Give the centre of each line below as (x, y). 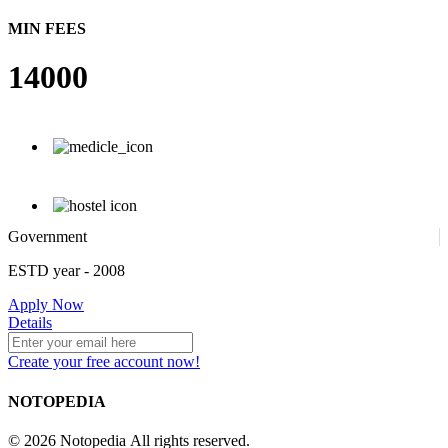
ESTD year (46, 271)
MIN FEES (47, 28)
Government (47, 237)
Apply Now (46, 305)
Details (30, 323)
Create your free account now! (104, 362)
